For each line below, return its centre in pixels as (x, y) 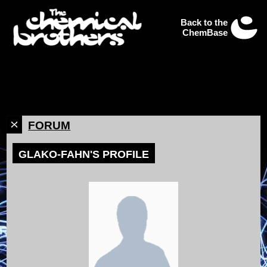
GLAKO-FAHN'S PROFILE (84, 154)
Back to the (204, 23)
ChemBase (205, 33)
